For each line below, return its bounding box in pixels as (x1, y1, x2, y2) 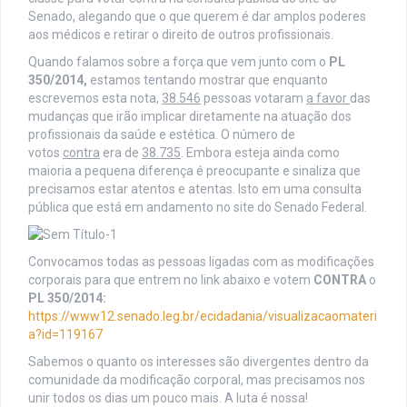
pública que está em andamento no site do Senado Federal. (28, 200, 367, 215)
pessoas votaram (201, 91, 306, 106)
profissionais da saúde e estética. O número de (28, 127, 295, 143)
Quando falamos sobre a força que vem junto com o (28, 55, 329, 70)
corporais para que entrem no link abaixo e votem (28, 273, 313, 288)
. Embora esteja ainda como (181, 145, 340, 161)
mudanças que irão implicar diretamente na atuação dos (28, 109, 352, 124)
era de (100, 145, 142, 161)
